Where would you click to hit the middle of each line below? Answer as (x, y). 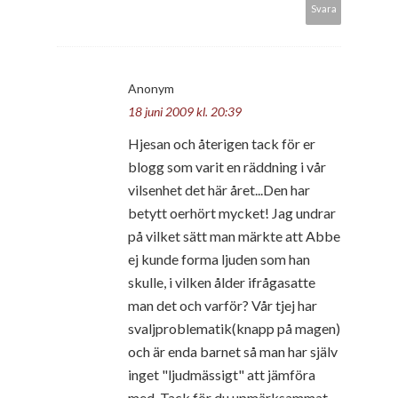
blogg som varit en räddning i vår (227, 166)
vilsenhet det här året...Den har (219, 189)
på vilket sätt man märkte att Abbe (234, 235)
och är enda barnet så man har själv (233, 351)
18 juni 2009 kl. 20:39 (185, 111)
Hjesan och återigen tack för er (222, 143)
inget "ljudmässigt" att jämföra (222, 374)
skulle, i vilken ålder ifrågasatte (222, 282)
